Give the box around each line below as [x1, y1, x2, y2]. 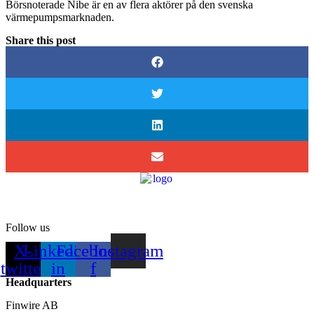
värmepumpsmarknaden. [6, 11, 114, 23]
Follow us [6, 221, 50, 233]
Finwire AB [6, 299, 58, 312]
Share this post [6, 34, 76, 46]
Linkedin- [23, 241, 93, 261]
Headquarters [6, 276, 71, 289]
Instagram [93, 241, 163, 261]
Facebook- [55, 241, 131, 261]
